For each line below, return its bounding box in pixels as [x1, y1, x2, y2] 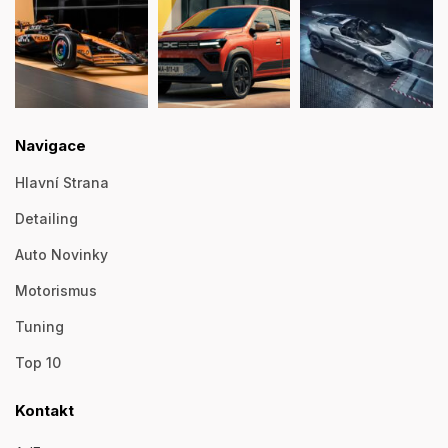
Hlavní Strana [15, 174, 109, 192]
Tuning [15, 318, 64, 336]
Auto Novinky [15, 246, 108, 264]
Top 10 [15, 354, 61, 372]
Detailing [15, 210, 78, 228]
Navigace [15, 136, 86, 156]
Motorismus [15, 282, 97, 300]
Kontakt [15, 401, 74, 421]
